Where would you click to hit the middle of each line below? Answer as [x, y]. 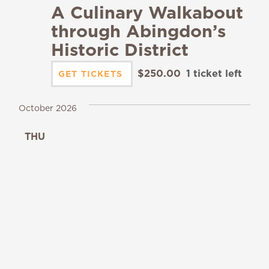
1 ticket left [214, 74]
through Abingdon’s [138, 31]
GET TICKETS [92, 74]
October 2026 [47, 108]
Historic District [119, 50]
